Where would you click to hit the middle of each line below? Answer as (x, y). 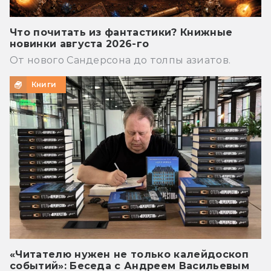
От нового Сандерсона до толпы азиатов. (120, 60)
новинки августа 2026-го (80, 44)
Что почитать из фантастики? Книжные (121, 33)
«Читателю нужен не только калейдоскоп (129, 255)
